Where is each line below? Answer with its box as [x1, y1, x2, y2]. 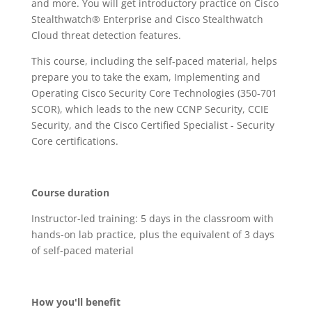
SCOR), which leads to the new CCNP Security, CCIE [31, 102, 269, 116]
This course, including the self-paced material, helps [31, 54, 277, 68]
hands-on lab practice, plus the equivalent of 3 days [31, 228, 274, 241]
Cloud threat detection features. [31, 29, 181, 42]
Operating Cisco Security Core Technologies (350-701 [31, 86, 277, 100]
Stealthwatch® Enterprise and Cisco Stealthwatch [31, 13, 263, 26]
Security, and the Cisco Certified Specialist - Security [31, 118, 274, 132]
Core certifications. [31, 134, 118, 148]
